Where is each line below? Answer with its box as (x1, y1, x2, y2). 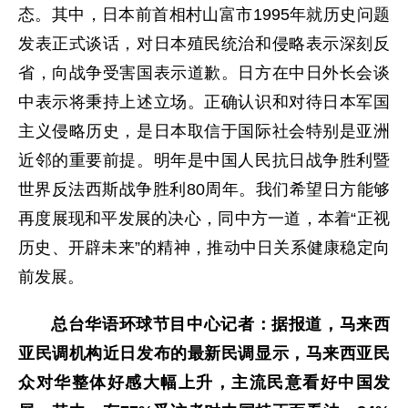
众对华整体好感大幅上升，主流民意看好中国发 (18, 373, 390, 393)
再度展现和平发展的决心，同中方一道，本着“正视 (18, 209, 390, 229)
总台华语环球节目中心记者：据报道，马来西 (51, 315, 390, 334)
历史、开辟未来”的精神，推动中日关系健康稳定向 (18, 239, 390, 258)
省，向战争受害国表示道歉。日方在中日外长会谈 (18, 64, 390, 83)
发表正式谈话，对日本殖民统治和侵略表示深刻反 (18, 35, 390, 54)
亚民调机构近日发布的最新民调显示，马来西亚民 (18, 344, 390, 363)
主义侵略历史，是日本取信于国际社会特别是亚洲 (18, 122, 390, 141)
